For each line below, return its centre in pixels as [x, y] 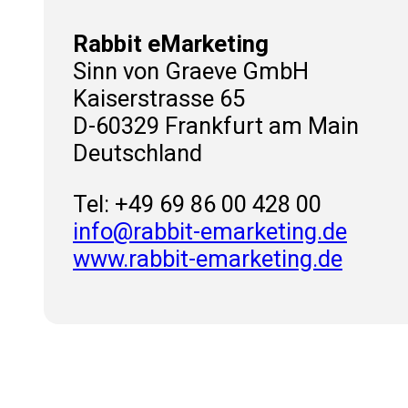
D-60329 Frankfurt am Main [216, 125]
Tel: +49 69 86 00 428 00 [197, 204]
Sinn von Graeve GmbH [191, 71]
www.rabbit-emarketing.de [208, 258]
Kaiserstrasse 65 [159, 98]
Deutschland [138, 153]
